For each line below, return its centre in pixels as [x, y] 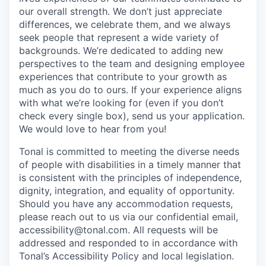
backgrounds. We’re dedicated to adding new [121, 50]
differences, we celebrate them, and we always [125, 24]
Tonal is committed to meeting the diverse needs [129, 151]
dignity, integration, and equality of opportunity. [127, 191]
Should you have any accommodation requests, [126, 204]
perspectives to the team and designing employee [132, 64]
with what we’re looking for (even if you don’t [121, 103]
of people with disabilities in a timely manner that [130, 164]
